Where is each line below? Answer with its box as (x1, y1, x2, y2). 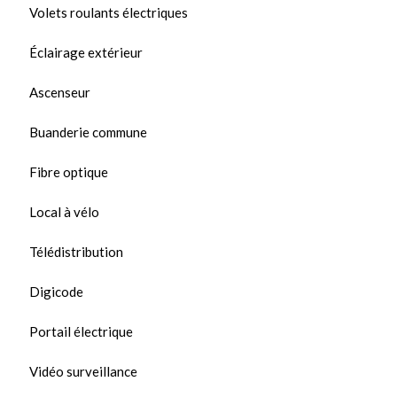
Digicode (29, 284, 83, 300)
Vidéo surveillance (29, 363, 137, 379)
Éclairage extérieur (29, 44, 143, 60)
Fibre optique (29, 164, 108, 180)
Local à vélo (29, 204, 99, 220)
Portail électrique (29, 323, 133, 339)
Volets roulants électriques (29, 4, 188, 20)
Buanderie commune (29, 124, 147, 140)
